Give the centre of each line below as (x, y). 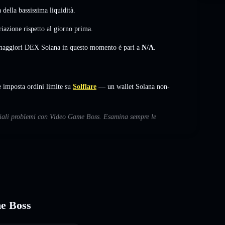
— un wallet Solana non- (133, 86)
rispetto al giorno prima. (57, 29)
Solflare (85, 86)
